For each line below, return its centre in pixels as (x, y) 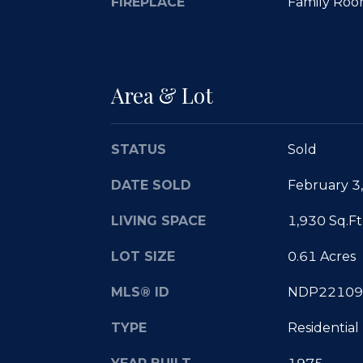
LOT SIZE (143, 256)
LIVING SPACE (158, 220)
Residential (323, 327)
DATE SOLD (151, 185)
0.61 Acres (321, 256)
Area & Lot (162, 95)
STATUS (139, 149)
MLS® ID (140, 292)
